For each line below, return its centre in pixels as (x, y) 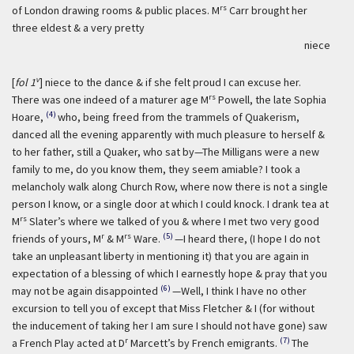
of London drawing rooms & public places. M (116, 10)
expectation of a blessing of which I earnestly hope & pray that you (169, 273)
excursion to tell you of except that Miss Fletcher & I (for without (163, 308)
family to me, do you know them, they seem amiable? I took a (156, 169)
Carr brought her (267, 10)
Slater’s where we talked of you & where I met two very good (173, 221)
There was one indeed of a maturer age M (110, 100)
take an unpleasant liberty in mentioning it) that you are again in (160, 256)
